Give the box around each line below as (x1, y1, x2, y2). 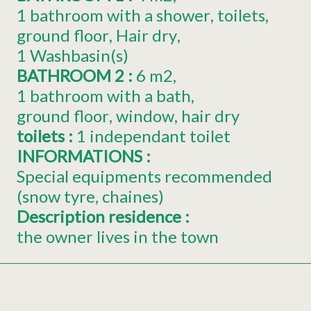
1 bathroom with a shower (17, 5, 210, 26)
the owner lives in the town (17, 226, 219, 247)
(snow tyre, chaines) (17, 186, 164, 207)
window (115, 106, 174, 126)
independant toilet (90, 126, 230, 146)
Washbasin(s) (30, 45, 128, 66)
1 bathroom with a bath (17, 85, 191, 106)
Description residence (17, 206, 185, 227)
